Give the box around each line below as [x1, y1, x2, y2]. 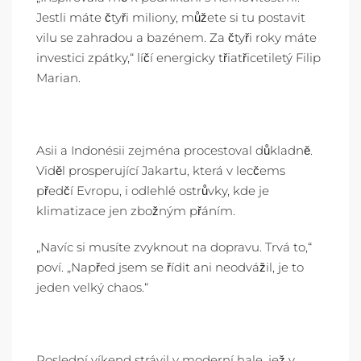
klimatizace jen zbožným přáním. [36, 203, 235, 218]
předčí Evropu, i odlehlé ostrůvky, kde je [36, 183, 269, 198]
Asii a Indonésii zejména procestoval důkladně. [36, 143, 313, 158]
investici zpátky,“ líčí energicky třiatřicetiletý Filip [36, 50, 321, 65]
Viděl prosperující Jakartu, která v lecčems [36, 163, 285, 178]
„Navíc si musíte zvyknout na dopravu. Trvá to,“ [36, 239, 312, 255]
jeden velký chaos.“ [36, 280, 148, 295]
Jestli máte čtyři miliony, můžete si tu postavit [36, 10, 305, 25]
